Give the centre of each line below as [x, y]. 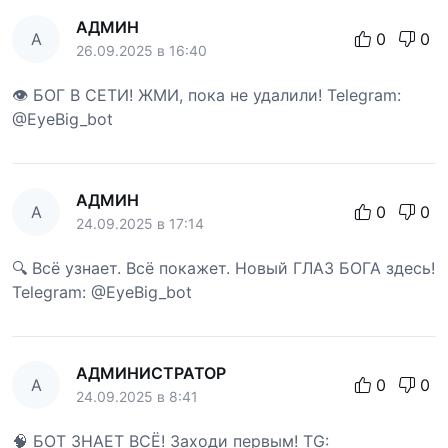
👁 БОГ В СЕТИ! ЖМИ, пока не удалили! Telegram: [206, 94]
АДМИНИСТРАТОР [151, 372]
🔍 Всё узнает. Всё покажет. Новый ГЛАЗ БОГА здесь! [223, 267]
